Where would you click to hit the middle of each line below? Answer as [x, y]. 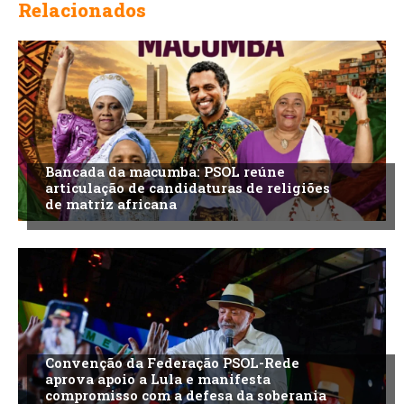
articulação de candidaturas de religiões [188, 188]
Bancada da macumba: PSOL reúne [165, 171]
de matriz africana [111, 204]
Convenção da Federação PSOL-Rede [172, 363]
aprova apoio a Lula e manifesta [158, 379]
